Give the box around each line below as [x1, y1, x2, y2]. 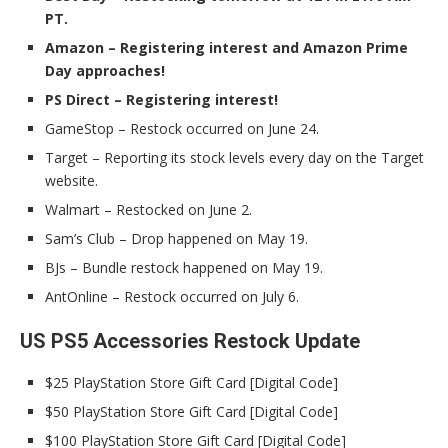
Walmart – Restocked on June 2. [45, 200, 252, 220]
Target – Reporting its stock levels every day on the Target [45, 148, 424, 168]
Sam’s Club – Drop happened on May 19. [45, 229, 308, 249]
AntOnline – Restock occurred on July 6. [45, 287, 299, 307]
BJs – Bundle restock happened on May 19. [45, 258, 323, 278]
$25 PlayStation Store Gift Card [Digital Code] [45, 373, 338, 393]
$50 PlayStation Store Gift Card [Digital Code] [45, 402, 338, 422]
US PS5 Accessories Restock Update [20, 329, 360, 354]
